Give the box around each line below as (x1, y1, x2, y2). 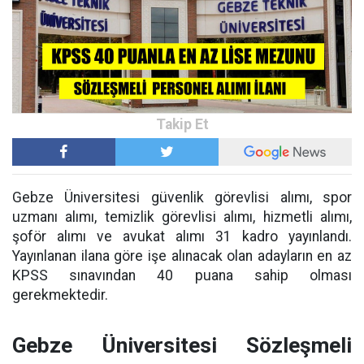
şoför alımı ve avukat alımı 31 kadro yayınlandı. (12, 228, 352, 245)
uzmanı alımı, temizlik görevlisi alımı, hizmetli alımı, (12, 209, 352, 226)
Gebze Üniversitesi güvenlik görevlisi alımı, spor (12, 189, 352, 206)
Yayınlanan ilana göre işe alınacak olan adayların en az (12, 248, 352, 265)
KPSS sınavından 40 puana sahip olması (12, 267, 352, 284)
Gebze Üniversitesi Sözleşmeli (12, 333, 352, 358)
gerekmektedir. (12, 287, 108, 304)
